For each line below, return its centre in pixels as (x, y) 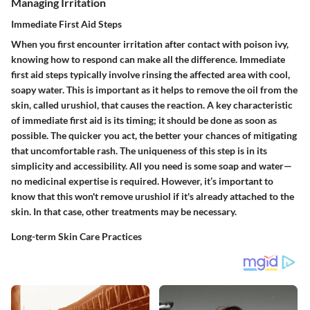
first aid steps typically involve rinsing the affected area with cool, (151, 74)
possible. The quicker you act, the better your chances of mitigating (154, 135)
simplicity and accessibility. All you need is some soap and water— (152, 166)
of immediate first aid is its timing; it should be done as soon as (144, 120)
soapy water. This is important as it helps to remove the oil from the (154, 90)
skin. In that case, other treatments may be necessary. (124, 211)
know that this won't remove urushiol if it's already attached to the (153, 196)
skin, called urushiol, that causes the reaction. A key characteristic (152, 105)
